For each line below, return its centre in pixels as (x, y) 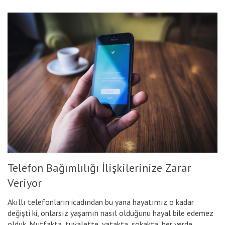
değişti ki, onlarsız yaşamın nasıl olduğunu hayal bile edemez (110, 213)
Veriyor (25, 183)
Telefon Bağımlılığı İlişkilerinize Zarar (99, 167)
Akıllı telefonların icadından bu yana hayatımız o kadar (101, 202)
